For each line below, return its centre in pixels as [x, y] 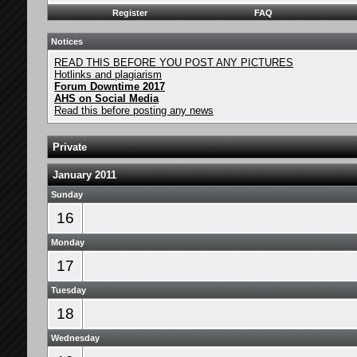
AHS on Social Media [106, 98]
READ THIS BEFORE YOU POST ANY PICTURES [174, 63]
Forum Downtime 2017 [110, 86]
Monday [68, 242]
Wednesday [75, 338]
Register [130, 13]
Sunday [67, 194]
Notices [67, 41]
